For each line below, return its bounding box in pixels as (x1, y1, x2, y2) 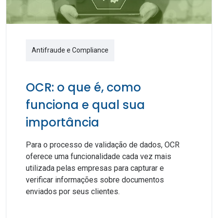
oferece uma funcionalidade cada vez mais (26, 152, 171, 161)
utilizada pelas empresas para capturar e (26, 163, 164, 173)
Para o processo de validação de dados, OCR (26, 140, 180, 149)
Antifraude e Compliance (32, 46, 109, 54)
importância (26, 114, 99, 130)
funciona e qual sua (26, 97, 145, 113)
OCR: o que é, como (26, 79, 141, 95)
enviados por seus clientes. (26, 187, 120, 196)
